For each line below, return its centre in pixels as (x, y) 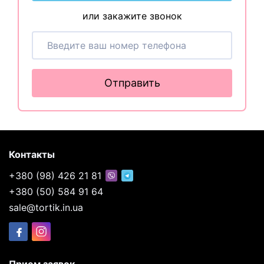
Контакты (32, 154)
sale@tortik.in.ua (46, 207)
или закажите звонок (132, 16)
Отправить (132, 83)
